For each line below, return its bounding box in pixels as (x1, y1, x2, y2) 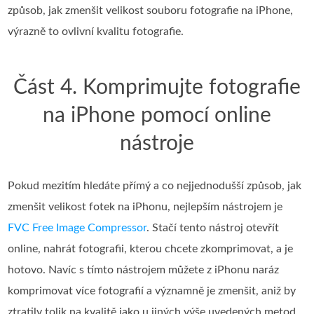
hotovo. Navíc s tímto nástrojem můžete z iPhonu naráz (8, 264, 280, 276)
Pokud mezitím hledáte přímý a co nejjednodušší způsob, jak (8, 180, 302, 192)
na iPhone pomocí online (43, 105, 271, 127)
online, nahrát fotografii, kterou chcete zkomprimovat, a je (8, 243, 294, 255)
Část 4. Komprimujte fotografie (13, 77, 301, 99)
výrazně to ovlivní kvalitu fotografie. (8, 26, 184, 38)
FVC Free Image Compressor (8, 222, 147, 234)
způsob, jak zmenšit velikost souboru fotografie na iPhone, (8, 5, 294, 17)
